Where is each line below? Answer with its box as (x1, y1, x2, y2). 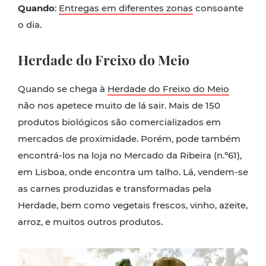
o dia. (18, 19, 42, 31)
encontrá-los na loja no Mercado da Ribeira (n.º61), (18, 150, 242, 161)
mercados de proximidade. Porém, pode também (18, 133, 240, 145)
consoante (193, 2, 243, 14)
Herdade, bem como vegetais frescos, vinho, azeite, (18, 199, 248, 211)
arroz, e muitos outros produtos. (18, 216, 163, 228)
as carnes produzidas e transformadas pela (18, 183, 211, 195)
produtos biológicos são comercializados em (18, 116, 221, 128)
